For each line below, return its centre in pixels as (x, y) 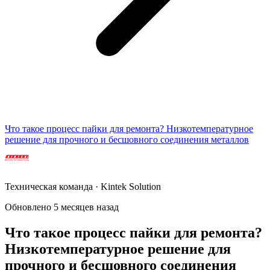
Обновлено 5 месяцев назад (62, 207)
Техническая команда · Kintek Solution (83, 186)
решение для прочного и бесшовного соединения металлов (127, 139)
